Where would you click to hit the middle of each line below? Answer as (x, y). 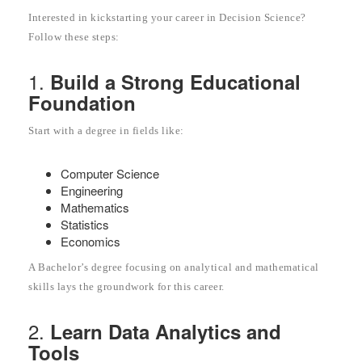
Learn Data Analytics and (166, 331)
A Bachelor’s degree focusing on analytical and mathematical (174, 267)
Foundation (82, 102)
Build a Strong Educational (175, 81)
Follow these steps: (74, 36)
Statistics (85, 224)
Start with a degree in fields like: (106, 130)
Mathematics (95, 207)
